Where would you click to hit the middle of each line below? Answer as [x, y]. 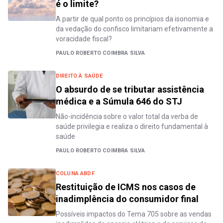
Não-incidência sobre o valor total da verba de [127, 116]
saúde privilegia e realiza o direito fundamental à [132, 126]
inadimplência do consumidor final [127, 199]
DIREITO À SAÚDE [79, 76]
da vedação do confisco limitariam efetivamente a [134, 29]
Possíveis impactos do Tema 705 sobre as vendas [134, 214]
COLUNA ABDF [75, 173]
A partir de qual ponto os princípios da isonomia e [132, 19]
